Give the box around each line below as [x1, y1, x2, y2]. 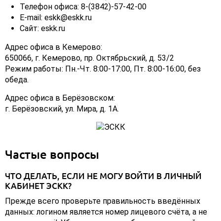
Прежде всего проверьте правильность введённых [5, 196, 200, 206]
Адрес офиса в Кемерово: [5, 42, 102, 52]
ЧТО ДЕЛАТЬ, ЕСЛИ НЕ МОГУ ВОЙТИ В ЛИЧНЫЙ [5, 171, 202, 182]
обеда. [5, 75, 29, 85]
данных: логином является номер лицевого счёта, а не [5, 207, 207, 217]
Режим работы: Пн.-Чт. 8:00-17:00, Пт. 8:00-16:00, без [5, 64, 201, 74]
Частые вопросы [5, 147, 99, 162]
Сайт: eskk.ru [20, 24, 65, 34]
